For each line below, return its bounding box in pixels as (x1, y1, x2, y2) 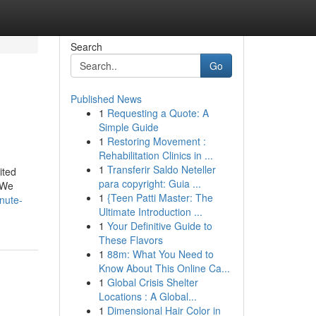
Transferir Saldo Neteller (107, 162, 216, 176)
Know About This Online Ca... (98, 261, 230, 275)
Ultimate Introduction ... (98, 205, 202, 219)
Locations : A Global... (98, 289, 197, 303)
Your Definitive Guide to (107, 219, 212, 233)
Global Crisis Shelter (107, 275, 198, 289)
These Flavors (98, 233, 163, 247)
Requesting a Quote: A (107, 106, 209, 120)
